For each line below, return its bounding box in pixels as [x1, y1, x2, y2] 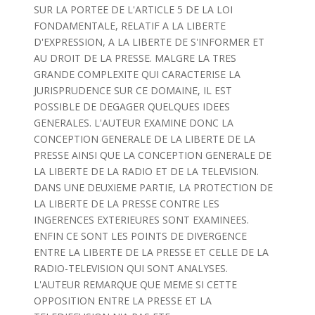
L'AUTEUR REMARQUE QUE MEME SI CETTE [33, 278, 237, 291]
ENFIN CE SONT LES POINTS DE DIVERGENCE [33, 229, 247, 243]
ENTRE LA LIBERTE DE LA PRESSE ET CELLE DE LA [33, 245, 269, 259]
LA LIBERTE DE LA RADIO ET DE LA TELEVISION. [33, 165, 259, 178]
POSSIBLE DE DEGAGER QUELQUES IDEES [33, 100, 230, 113]
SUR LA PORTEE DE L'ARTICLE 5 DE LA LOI [33, 3, 233, 16]
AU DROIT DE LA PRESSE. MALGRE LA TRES [33, 51, 236, 65]
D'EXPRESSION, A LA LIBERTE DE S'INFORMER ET [33, 35, 264, 49]
